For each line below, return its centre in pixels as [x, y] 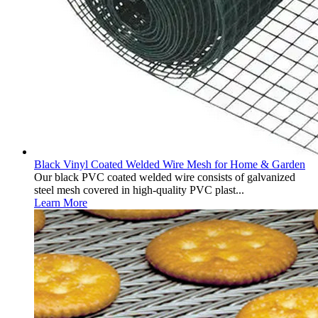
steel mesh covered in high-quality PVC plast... [139, 190]
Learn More [61, 203]
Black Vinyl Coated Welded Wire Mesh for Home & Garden [170, 164]
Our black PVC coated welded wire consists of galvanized [165, 177]
